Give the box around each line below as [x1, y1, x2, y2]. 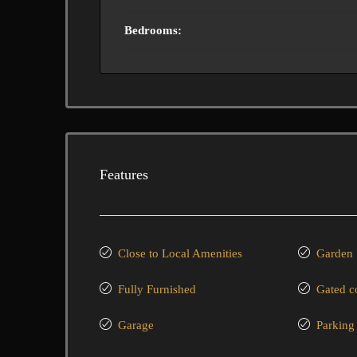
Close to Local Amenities [118, 247, 243, 260]
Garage [118, 319, 154, 331]
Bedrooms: [124, 24, 182, 37]
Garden [316, 247, 353, 260]
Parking [316, 319, 355, 331]
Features [100, 167, 148, 182]
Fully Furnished [118, 283, 196, 296]
